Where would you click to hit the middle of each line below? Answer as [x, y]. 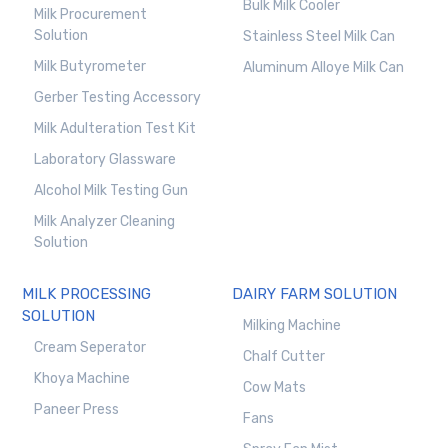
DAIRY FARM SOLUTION [314, 294]
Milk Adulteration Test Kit [114, 129]
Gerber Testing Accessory [117, 98]
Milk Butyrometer [89, 67]
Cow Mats [274, 388]
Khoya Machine [81, 379]
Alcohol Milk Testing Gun [110, 191]
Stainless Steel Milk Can [318, 37]
